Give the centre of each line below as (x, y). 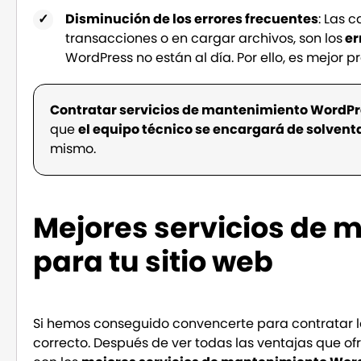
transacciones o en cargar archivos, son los (204, 38)
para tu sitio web (154, 261)
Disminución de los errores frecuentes (192, 19)
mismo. (73, 148)
